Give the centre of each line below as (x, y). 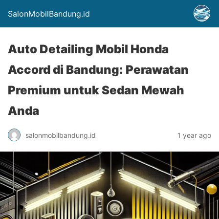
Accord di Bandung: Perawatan (98, 70)
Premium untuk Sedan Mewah (96, 90)
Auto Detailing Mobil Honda (88, 49)
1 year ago (194, 135)
